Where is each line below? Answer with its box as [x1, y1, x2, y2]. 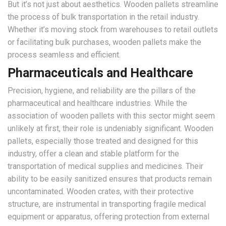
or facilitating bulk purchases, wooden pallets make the [8, 37, 201, 47]
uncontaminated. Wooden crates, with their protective [8, 187, 194, 197]
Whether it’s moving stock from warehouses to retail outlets [8, 24, 218, 34]
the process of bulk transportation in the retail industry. [8, 12, 199, 22]
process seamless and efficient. [8, 49, 121, 60]
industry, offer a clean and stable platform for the [8, 149, 179, 159]
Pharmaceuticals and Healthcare [8, 66, 193, 81]
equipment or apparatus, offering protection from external [8, 212, 209, 222]
